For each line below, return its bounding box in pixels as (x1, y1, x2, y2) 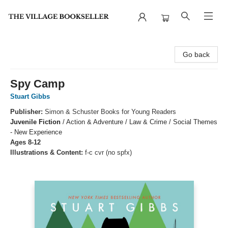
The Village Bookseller (8, 39, 79, 47)
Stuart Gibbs (10, 93, 50, 100)
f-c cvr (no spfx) (85, 149, 132, 156)
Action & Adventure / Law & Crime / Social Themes (66, 118, 217, 126)
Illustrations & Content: (10, 149, 85, 156)
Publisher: (10, 108, 45, 116)
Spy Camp (10, 77, 65, 90)
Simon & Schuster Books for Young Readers (45, 108, 176, 116)
